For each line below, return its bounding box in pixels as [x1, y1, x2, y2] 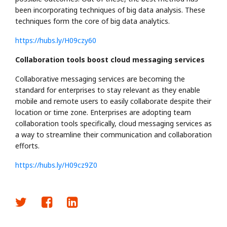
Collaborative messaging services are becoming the [15, 73, 185, 84]
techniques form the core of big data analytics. [15, 16, 172, 26]
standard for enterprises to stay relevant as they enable [15, 85, 200, 95]
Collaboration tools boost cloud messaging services [15, 54, 205, 64]
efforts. [15, 140, 40, 150]
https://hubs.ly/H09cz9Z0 [15, 160, 97, 170]
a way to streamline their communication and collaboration [15, 129, 212, 139]
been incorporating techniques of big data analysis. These [15, 5, 205, 15]
